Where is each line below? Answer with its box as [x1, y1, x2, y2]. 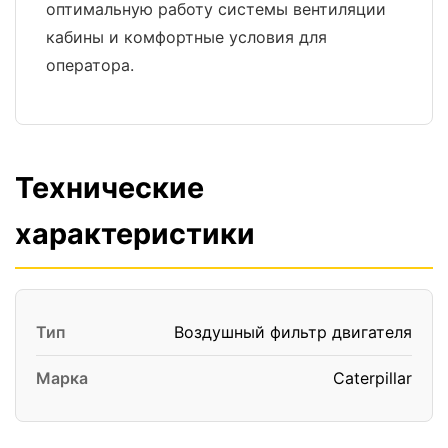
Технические [15, 169, 204, 205]
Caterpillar [333, 367, 412, 388]
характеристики [15, 215, 255, 251]
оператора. [46, 54, 134, 75]
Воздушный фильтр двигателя [174, 321, 412, 342]
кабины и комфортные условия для [46, 26, 327, 47]
